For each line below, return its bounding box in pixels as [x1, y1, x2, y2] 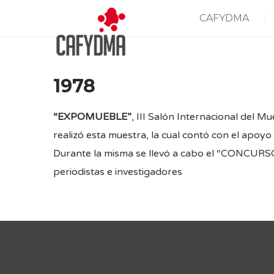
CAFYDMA [199, 12, 249, 24]
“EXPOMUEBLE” [53, 111, 131, 123]
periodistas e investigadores [53, 166, 182, 178]
